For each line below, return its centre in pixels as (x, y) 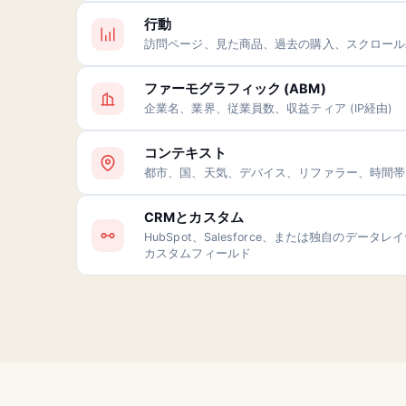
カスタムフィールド (198, 253)
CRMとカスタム (194, 217)
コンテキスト (185, 153)
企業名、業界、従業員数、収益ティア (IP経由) (269, 108)
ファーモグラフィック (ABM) (235, 89)
